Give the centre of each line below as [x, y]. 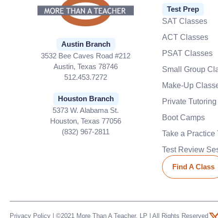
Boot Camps [183, 118]
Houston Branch [86, 98]
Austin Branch [86, 44]
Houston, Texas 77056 [86, 121]
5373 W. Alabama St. [86, 110]
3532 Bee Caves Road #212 [86, 55]
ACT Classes [185, 37]
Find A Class [193, 167]
